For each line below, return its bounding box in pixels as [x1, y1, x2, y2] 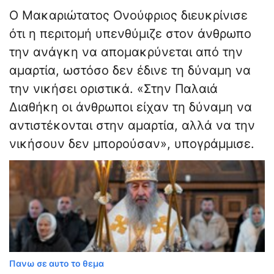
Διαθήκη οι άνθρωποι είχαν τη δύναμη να [9, 100, 252, 115]
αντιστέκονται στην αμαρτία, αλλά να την [9, 118, 255, 133]
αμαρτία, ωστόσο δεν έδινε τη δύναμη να [9, 63, 251, 78]
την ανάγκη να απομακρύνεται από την [9, 45, 243, 60]
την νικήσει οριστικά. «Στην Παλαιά [9, 81, 218, 97]
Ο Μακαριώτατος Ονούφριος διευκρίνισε [9, 8, 248, 23]
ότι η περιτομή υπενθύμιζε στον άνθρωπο [9, 26, 251, 42]
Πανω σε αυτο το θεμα [9, 258, 104, 269]
